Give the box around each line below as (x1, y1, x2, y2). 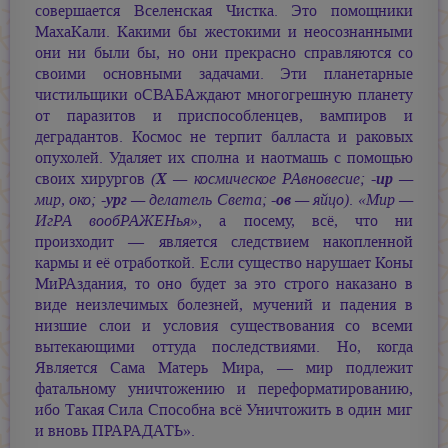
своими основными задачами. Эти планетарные (35, 64, 413, 85)
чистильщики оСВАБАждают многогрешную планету (35, 85, 413, 106)
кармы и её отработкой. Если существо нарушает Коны (35, 253, 413, 274)
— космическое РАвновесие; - (167, 169, 376, 190)
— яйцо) (290, 190, 350, 211)
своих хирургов (35, 169, 152, 190)
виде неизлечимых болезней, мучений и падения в (35, 295, 413, 316)
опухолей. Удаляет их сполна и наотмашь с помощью (35, 148, 413, 169)
